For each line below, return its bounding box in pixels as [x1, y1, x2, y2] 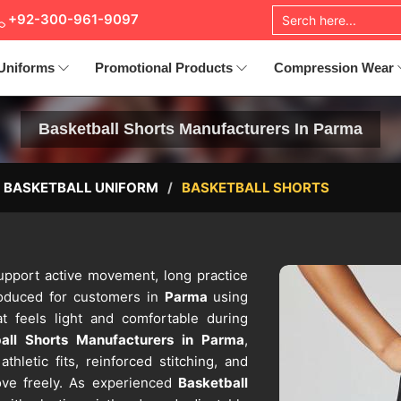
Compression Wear [273, 60, 394, 75]
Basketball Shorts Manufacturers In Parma [38, 120, 363, 139]
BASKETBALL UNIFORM [4, 179, 158, 197]
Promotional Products [95, 60, 234, 75]
